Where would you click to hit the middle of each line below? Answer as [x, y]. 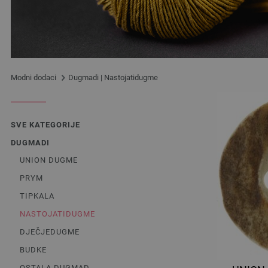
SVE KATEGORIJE [45, 124]
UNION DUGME [49, 160]
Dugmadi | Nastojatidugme [113, 77]
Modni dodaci [34, 77]
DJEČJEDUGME [50, 232]
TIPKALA [37, 196]
